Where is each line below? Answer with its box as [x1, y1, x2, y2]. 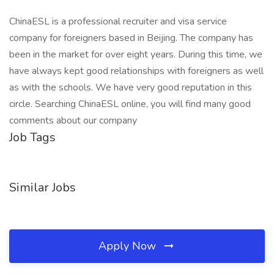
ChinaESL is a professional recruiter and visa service [9, 15, 227, 28]
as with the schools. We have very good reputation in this [9, 81, 252, 94]
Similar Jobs [9, 179, 76, 196]
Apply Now [98, 239, 159, 253]
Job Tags [9, 129, 56, 146]
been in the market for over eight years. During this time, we [9, 48, 262, 61]
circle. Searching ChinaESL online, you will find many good [9, 97, 251, 111]
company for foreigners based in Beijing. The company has [9, 31, 253, 45]
